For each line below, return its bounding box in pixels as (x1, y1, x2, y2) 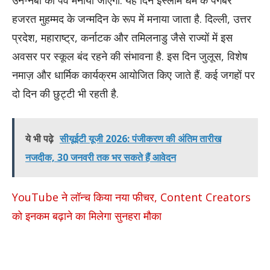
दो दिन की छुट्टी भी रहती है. (12, 86, 119, 101)
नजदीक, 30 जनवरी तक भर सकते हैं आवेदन (25, 150, 176, 164)
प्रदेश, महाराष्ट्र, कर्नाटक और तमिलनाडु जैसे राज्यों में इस (12, 30, 233, 45)
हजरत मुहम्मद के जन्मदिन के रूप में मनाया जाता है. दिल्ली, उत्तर (12, 11, 251, 26)
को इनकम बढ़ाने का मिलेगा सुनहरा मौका (12, 208, 162, 223)
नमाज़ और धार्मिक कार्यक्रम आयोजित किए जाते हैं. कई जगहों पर (12, 67, 255, 82)
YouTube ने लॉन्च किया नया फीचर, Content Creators (12, 189, 251, 204)
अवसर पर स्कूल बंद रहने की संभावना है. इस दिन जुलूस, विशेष (12, 48, 248, 63)
